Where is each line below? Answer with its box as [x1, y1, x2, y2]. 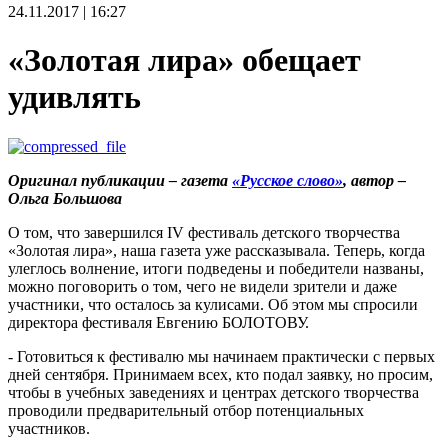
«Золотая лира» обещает [8, 42, 361, 79]
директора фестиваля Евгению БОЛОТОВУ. [8, 313, 309, 331]
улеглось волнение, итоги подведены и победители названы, [8, 259, 424, 277]
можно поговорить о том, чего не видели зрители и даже [8, 277, 397, 295]
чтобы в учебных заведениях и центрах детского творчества [8, 383, 419, 401]
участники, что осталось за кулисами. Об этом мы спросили [8, 295, 418, 313]
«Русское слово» [232, 171, 343, 189]
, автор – [343, 171, 406, 189]
